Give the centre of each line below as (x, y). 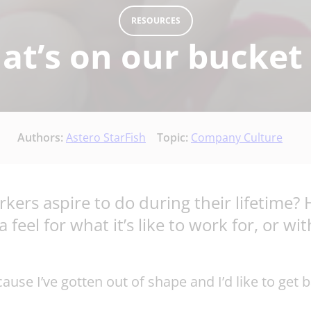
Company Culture (237, 138)
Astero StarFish (106, 138)
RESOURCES (155, 21)
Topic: (174, 138)
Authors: (42, 138)
